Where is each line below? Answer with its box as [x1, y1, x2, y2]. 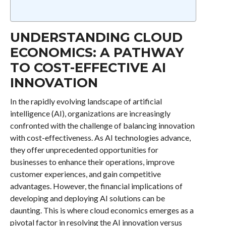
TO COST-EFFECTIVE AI [10, 60, 166, 75]
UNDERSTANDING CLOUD [10, 29, 183, 45]
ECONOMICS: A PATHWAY [10, 44, 184, 60]
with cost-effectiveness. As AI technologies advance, [10, 133, 191, 142]
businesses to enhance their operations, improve [10, 157, 175, 166]
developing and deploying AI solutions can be [10, 193, 165, 203]
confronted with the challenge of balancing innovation [10, 121, 195, 130]
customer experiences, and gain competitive [10, 169, 161, 179]
